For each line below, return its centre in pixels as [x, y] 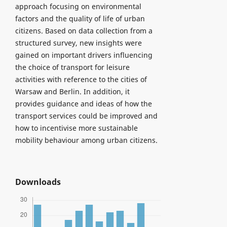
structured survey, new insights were [78, 43]
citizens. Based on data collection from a [84, 30]
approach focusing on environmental [78, 6]
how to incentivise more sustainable [76, 128]
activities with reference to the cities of [81, 79]
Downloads [38, 182]
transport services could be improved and [86, 116]
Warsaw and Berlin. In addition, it [72, 91]
